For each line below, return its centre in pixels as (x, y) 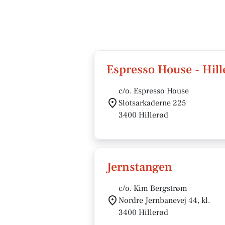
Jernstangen (139, 167)
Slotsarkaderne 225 (152, 103)
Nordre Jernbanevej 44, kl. (164, 200)
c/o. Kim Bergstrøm (153, 188)
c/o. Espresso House (154, 91)
